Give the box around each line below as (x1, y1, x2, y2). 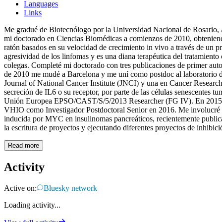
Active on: (4, 184, 37, 193)
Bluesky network (44, 184, 97, 193)
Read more (8, 142, 39, 150)
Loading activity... (4, 201, 60, 210)
